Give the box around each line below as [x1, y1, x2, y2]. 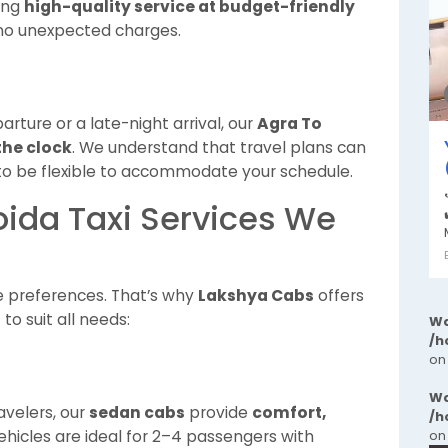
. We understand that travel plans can [72, 137, 366, 158]
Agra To [257, 113, 322, 134]
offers [314, 285, 364, 306]
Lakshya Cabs [198, 285, 314, 306]
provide [185, 402, 252, 423]
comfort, [252, 402, 326, 423]
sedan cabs [89, 402, 185, 423]
